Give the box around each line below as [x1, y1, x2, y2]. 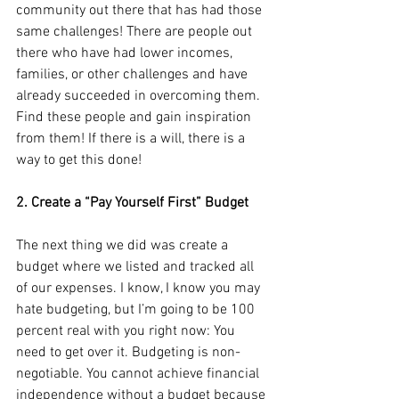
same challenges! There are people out [16, 22, 256, 41]
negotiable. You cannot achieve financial [16, 364, 263, 383]
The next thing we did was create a [16, 236, 232, 255]
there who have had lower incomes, [16, 44, 236, 62]
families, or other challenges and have [16, 65, 251, 84]
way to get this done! [16, 151, 142, 169]
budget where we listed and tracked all [16, 257, 257, 276]
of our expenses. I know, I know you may [16, 279, 264, 297]
